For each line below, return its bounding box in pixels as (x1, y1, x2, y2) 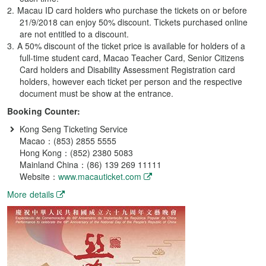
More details (7, 188, 55, 200)
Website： (20, 170, 58, 182)
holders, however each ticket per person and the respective (20, 75, 242, 87)
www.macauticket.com (58, 170, 141, 182)
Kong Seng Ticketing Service (20, 123, 128, 135)
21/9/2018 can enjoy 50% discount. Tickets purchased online (20, 16, 248, 28)
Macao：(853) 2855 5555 (20, 135, 116, 147)
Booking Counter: (7, 105, 81, 117)
